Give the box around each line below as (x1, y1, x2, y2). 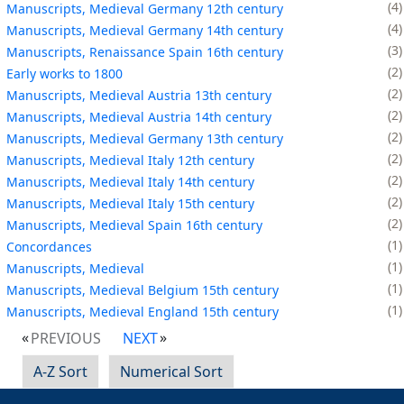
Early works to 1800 (6, 64, 123, 82)
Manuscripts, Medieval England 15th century (6, 302, 279, 320)
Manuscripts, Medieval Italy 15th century (6, 194, 254, 212)
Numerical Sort (120, 361, 223, 381)
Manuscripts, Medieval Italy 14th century (6, 172, 254, 190)
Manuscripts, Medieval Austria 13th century (6, 86, 271, 104)
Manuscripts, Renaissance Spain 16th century (6, 42, 283, 60)
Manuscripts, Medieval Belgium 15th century (6, 280, 279, 298)
